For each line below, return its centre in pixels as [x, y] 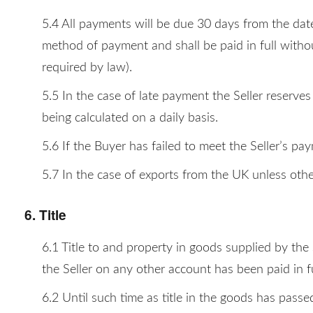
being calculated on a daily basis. [130, 118]
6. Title [45, 215]
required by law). [87, 68]
